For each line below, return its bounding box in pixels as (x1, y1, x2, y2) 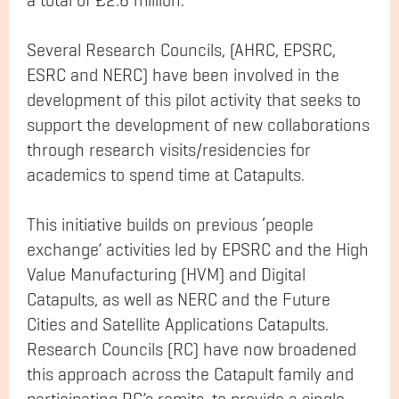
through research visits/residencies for (27, 142, 311, 160)
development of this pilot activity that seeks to (27, 92, 361, 110)
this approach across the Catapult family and (27, 366, 354, 385)
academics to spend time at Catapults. (27, 167, 305, 185)
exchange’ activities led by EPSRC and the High (27, 241, 369, 260)
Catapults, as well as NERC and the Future (27, 291, 330, 310)
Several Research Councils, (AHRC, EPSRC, (27, 42, 336, 61)
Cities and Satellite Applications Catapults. (27, 316, 329, 335)
